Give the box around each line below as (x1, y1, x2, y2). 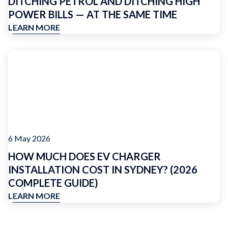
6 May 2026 (8, 133, 50, 143)
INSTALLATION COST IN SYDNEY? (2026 (8, 163, 197, 176)
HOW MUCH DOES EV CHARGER (8, 150, 161, 162)
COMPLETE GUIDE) (8, 177, 98, 189)
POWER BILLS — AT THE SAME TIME (8, 8, 177, 20)
